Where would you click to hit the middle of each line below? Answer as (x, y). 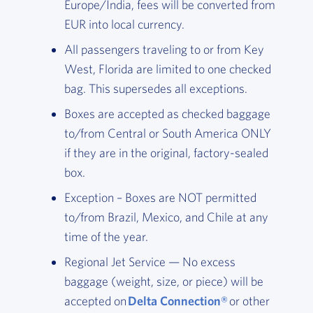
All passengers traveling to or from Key (164, 50)
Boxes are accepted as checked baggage (167, 114)
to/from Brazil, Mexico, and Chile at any (166, 217)
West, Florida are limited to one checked (167, 69)
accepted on (96, 301)
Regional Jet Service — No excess (150, 262)
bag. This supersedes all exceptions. (157, 89)
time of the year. (107, 237)
